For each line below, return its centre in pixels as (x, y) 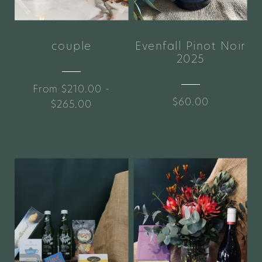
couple (71, 46)
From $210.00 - (72, 89)
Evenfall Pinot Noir (190, 46)
